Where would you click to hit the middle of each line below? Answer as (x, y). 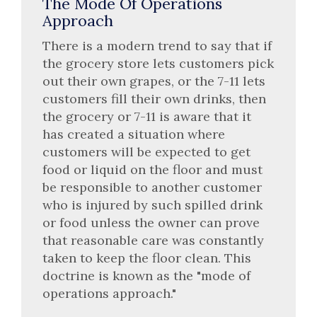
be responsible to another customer (152, 187)
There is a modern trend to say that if (157, 45)
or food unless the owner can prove (151, 222)
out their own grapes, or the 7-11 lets (154, 81)
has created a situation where (134, 134)
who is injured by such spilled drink (152, 204)
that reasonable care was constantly (153, 240)
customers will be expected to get (146, 151)
